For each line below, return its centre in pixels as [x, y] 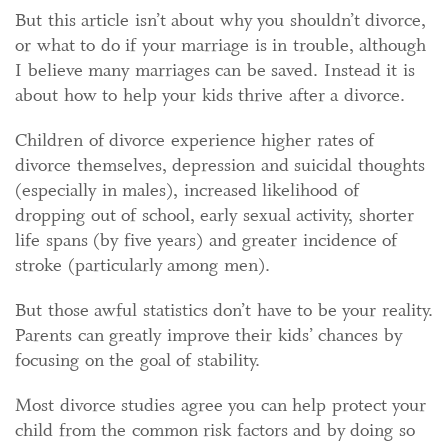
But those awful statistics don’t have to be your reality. [224, 310]
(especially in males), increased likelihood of [187, 190]
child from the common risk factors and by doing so [215, 430]
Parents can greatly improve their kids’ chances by [208, 335]
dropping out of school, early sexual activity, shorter [214, 215]
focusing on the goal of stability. [137, 360]
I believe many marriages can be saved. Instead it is [215, 70]
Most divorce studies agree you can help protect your [220, 405]
